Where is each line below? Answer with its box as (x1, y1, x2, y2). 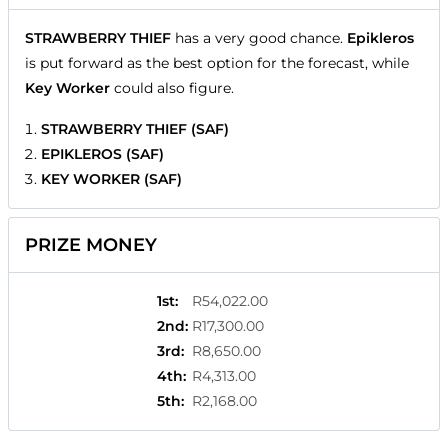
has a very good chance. (171, 29, 347, 48)
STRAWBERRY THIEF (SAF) (41, 120, 229, 139)
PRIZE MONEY (25, 234, 157, 257)
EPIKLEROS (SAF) (41, 145, 164, 164)
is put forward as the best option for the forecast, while (25, 54, 409, 73)
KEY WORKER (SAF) (41, 170, 182, 189)
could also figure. (110, 79, 234, 98)
